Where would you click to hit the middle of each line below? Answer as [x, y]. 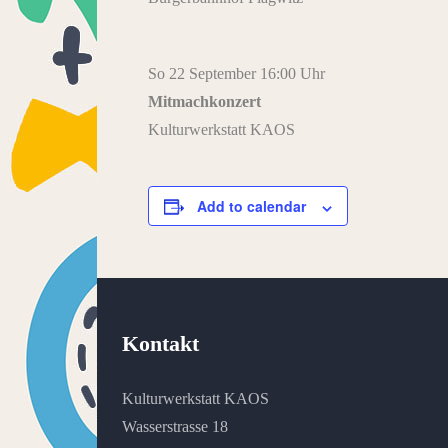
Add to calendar [251, 206]
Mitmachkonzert [204, 102]
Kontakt [160, 344]
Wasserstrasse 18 [175, 427]
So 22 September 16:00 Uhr [236, 74]
